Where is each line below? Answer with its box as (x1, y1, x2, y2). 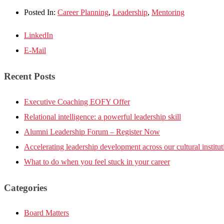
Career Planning (57, 8, 108, 17)
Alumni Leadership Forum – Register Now (24, 127, 160, 136)
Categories (4, 182, 47, 193)
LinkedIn (24, 31, 53, 40)
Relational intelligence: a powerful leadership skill (24, 112, 181, 121)
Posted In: (24, 8, 57, 17)
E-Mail (24, 46, 46, 55)
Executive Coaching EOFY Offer (24, 97, 130, 106)
